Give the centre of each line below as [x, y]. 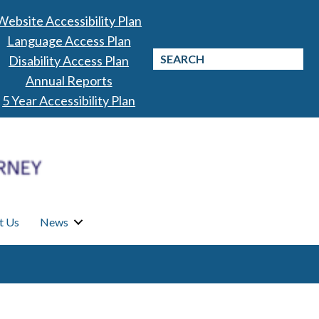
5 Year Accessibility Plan [69, 100]
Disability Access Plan [69, 61]
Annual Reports [69, 80]
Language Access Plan [69, 41]
